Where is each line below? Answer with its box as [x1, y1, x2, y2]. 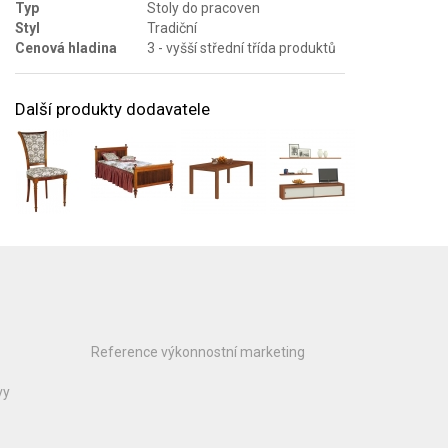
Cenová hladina [15, 39, 117, 56]
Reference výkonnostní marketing [91, 343, 305, 360]
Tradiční [147, 19, 197, 36]
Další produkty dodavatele [15, 98, 210, 119]
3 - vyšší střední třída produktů [147, 39, 336, 56]
